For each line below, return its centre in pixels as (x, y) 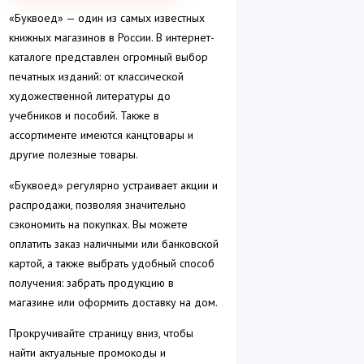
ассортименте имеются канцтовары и (101, 135)
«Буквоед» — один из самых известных (107, 18)
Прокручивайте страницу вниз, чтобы (101, 334)
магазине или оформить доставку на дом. (113, 303)
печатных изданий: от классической (96, 77)
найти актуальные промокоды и (87, 353)
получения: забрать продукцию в (91, 283)
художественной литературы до (90, 96)
